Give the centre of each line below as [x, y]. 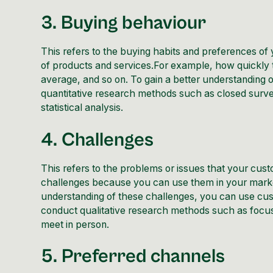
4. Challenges [97, 140]
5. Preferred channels [133, 257]
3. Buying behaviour [124, 23]
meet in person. [75, 224]
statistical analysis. [82, 108]
